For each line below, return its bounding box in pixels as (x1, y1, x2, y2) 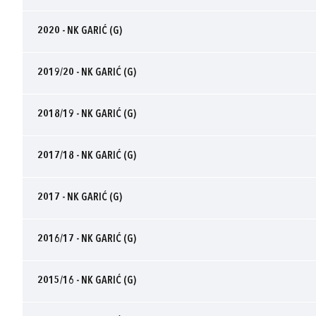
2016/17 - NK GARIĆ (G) (37, 233, 136, 245)
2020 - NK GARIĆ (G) (37, 25, 122, 37)
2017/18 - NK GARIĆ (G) (37, 150, 136, 162)
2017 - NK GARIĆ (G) (37, 192, 122, 203)
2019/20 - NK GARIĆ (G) (37, 67, 136, 78)
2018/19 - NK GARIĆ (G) (37, 109, 136, 120)
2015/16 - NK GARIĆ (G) (37, 275, 136, 286)
